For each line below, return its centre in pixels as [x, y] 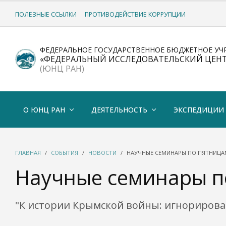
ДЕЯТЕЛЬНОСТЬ [119, 109]
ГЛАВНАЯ [28, 153]
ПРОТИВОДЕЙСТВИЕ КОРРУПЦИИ [135, 14]
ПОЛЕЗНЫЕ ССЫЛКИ [46, 14]
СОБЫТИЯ [65, 153]
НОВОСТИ [102, 153]
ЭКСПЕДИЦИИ [199, 109]
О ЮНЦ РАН [44, 109]
